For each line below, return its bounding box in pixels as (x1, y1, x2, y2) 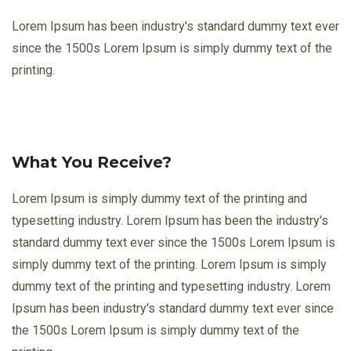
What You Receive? (12, 152, 172, 172)
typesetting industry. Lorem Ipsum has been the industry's (12, 212, 328, 228)
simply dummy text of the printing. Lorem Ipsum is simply (12, 256, 327, 272)
